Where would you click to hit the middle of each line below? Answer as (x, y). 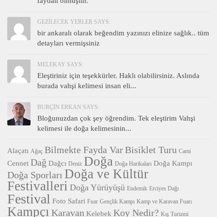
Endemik (137, 189)
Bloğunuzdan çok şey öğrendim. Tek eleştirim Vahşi (116, 118)
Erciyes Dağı (164, 189)
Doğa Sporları (35, 175)
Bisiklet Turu (151, 150)
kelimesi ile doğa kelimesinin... (84, 129)
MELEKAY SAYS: (60, 65)
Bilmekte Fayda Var (84, 150)
